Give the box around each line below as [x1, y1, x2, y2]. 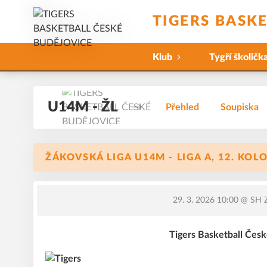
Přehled [166, 103, 199, 112]
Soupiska [221, 103, 259, 112]
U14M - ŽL [48, 100, 118, 114]
